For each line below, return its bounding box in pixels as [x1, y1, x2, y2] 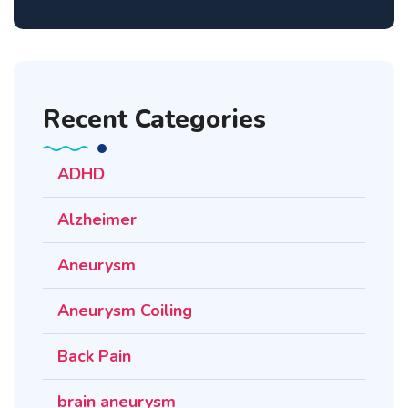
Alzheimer [57, 209, 137, 231]
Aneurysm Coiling [57, 300, 192, 322]
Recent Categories [43, 102, 266, 138]
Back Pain [57, 345, 131, 368]
